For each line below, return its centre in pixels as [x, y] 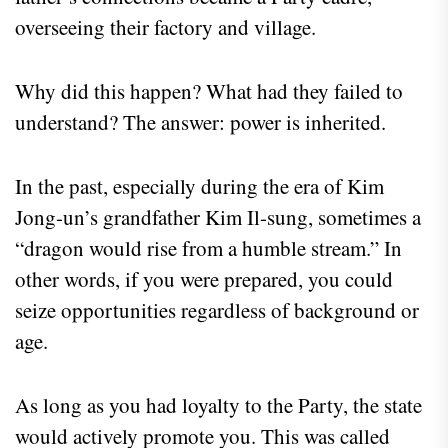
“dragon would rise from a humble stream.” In [208, 247]
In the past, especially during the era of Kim [199, 185]
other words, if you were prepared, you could [204, 278]
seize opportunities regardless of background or [217, 309]
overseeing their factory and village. [165, 26]
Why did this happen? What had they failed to [209, 90]
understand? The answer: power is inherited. [200, 121]
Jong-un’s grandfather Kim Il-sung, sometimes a [218, 216]
